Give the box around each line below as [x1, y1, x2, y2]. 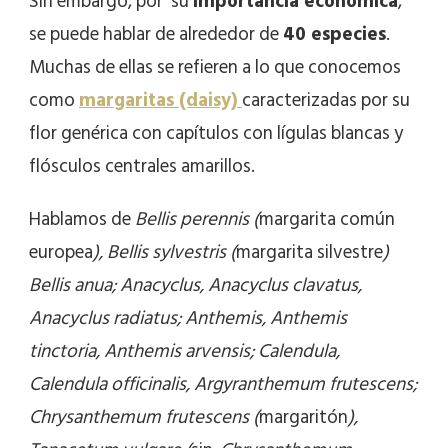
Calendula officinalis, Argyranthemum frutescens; [29, 369, 417, 401]
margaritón [259, 402, 348, 434]
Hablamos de [29, 204, 135, 236]
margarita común [259, 204, 395, 236]
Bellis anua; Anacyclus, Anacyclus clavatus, [29, 270, 362, 302]
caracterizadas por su [242, 85, 410, 117]
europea [29, 237, 93, 269]
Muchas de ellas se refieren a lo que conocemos [29, 52, 401, 84]
